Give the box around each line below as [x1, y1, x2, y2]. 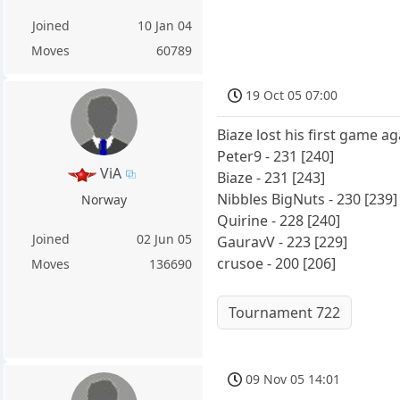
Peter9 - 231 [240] [217, 146, 335, 167]
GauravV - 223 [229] [217, 232, 348, 253]
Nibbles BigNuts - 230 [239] [217, 189, 398, 210]
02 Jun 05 [137, 229, 193, 247]
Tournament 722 [229, 303, 341, 323]
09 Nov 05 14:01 [246, 371, 341, 388]
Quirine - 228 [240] [217, 211, 341, 231]
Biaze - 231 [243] [217, 168, 326, 188]
